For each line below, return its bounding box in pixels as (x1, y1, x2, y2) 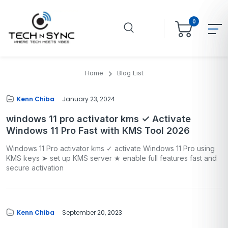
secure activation (6, 163, 64, 172)
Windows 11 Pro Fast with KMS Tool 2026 (6, 125, 190, 136)
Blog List (117, 69, 144, 77)
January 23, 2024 (62, 94, 115, 103)
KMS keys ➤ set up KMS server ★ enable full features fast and (6, 153, 217, 162)
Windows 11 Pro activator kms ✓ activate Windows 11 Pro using (6, 144, 215, 153)
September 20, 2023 (62, 208, 122, 217)
